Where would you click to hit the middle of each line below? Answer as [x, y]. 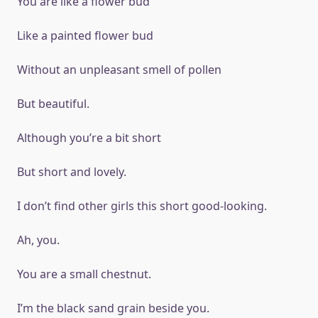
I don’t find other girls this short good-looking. [142, 206]
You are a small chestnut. [84, 274]
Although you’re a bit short [89, 138]
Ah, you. [38, 240]
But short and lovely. [72, 172]
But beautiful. [53, 104]
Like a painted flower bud [85, 35]
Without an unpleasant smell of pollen [119, 70]
